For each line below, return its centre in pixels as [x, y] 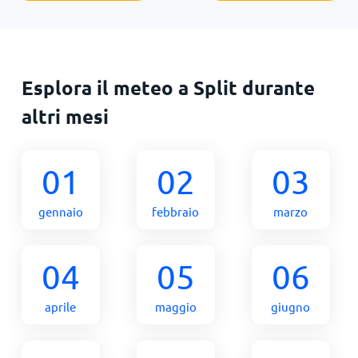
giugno [291, 306]
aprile [61, 306]
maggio [175, 306]
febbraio [176, 211]
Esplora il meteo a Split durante [168, 87]
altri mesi [65, 116]
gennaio [60, 211]
